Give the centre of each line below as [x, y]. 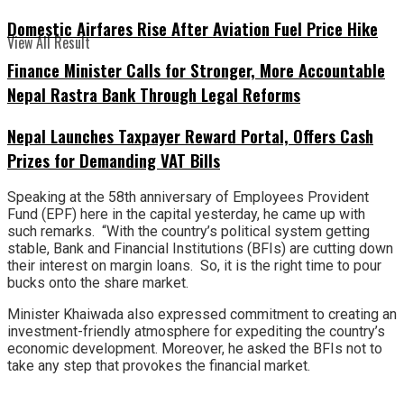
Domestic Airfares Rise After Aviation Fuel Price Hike [193, 29]
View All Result [49, 42]
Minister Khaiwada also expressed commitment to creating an [202, 315]
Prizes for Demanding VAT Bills [114, 160]
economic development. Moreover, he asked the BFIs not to [195, 349]
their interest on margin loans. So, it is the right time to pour [194, 266]
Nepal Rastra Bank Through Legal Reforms [154, 95]
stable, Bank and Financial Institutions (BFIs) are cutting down [200, 249]
